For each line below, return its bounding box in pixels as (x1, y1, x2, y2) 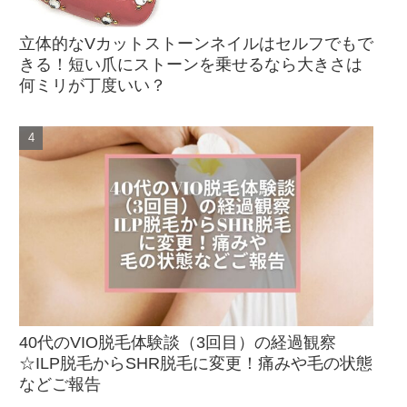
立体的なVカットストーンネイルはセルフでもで (19, 35, 373, 54)
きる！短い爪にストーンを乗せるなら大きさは (19, 55, 362, 74)
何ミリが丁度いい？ (19, 76, 166, 95)
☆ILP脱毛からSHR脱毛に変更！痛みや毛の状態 (19, 353, 372, 372)
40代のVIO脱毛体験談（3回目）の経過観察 (19, 333, 336, 352)
